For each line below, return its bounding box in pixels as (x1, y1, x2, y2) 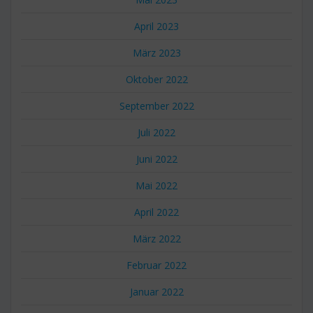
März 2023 (132, 45, 181, 59)
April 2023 (134, 19, 179, 33)
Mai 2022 (136, 178, 177, 192)
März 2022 (132, 231, 181, 245)
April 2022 (134, 205, 179, 219)
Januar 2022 (129, 284, 184, 298)
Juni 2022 (136, 152, 177, 166)
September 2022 (119, 99, 194, 112)
